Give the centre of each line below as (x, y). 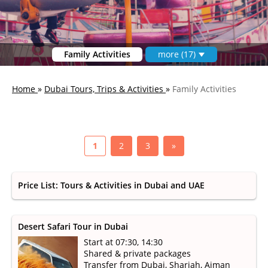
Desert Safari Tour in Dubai (73, 226)
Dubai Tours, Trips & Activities (104, 89)
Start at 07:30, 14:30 (123, 242)
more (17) (176, 54)
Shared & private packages (137, 253)
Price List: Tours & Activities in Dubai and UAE (111, 185)
